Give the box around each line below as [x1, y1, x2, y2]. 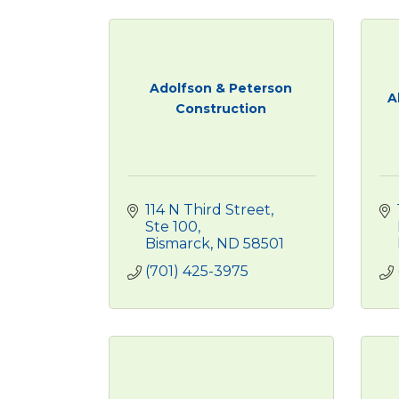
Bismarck [145, 235, 210, 252]
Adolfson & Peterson [150, 79, 293, 96]
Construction [175, 100, 267, 117]
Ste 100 [145, 218, 198, 235]
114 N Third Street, [145, 201, 273, 218]
